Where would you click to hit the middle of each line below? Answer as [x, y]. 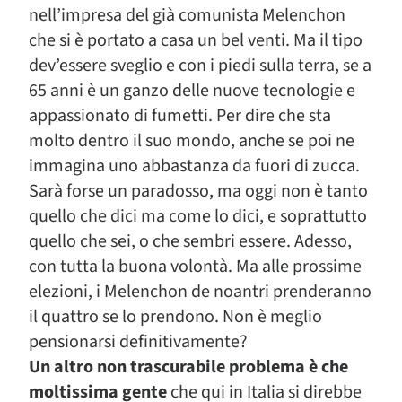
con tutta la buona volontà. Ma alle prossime [195, 267]
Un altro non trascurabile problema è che [188, 367]
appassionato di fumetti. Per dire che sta [180, 116]
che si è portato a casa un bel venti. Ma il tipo [196, 40]
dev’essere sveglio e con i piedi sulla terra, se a [200, 66]
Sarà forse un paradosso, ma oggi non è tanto [198, 191]
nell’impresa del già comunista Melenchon [187, 15]
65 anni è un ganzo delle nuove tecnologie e [192, 91]
